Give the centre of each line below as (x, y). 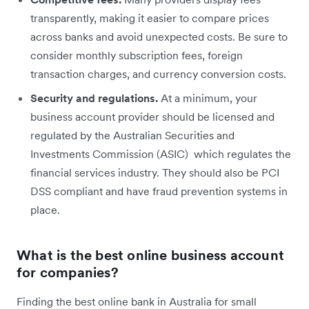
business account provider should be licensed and (152, 116)
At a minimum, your (208, 98)
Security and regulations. (94, 98)
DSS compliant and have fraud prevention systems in (159, 191)
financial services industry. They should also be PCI (155, 172)
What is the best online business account (151, 255)
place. (45, 209)
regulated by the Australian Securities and (132, 135)
